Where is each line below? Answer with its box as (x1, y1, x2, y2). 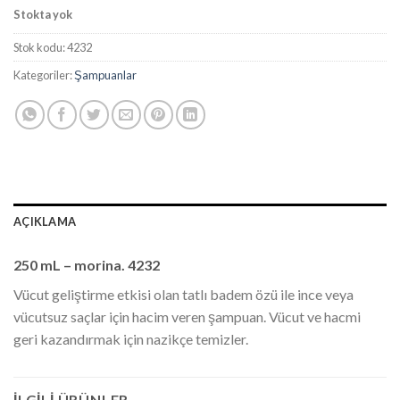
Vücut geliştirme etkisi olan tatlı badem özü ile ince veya (13, 286, 354, 304)
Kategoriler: (13, 68, 74, 83)
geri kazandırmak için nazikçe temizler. (13, 330, 248, 348)
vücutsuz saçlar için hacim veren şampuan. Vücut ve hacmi (13, 308, 361, 326)
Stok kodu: (13, 40, 67, 55)
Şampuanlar (74, 68, 137, 83)
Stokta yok (13, 7, 72, 22)
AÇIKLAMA (13, 214, 77, 229)
